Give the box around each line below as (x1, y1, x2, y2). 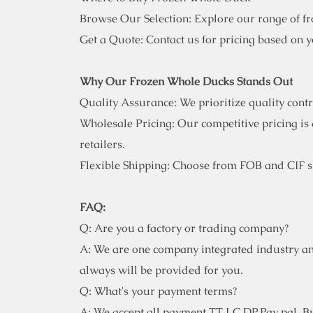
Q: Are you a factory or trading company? (80, 221, 289, 236)
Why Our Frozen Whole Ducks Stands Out (80, 74, 293, 89)
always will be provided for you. (80, 263, 243, 278)
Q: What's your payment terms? (80, 284, 237, 299)
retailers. (80, 137, 125, 152)
